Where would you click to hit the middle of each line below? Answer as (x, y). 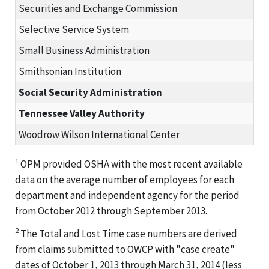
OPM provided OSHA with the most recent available (131, 164)
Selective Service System (74, 29)
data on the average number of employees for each (125, 179)
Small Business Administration (84, 50)
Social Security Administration (90, 92)
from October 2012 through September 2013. (111, 210)
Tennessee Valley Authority (82, 113)
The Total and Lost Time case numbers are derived (128, 233)
